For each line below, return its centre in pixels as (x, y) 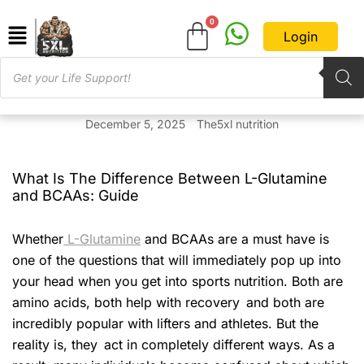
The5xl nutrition (238, 124)
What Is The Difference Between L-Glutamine (170, 179)
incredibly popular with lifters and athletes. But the (165, 324)
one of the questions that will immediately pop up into (177, 260)
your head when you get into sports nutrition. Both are (178, 282)
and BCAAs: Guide (76, 196)
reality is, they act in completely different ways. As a (173, 345)
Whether (38, 239)
